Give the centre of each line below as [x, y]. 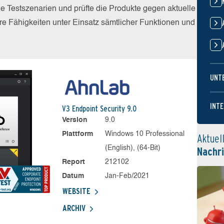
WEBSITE [76, 191]
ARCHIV [74, 208]
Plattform [77, 134]
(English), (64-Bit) [133, 148]
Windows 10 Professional [145, 134]
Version [74, 120]
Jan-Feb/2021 [127, 176]
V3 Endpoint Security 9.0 [99, 109]
